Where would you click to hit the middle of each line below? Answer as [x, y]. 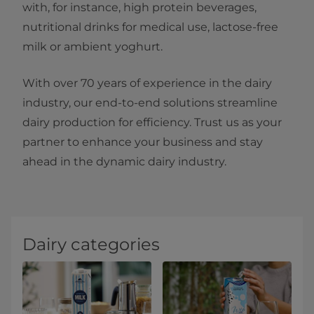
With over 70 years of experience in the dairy [147, 83]
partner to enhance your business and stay [143, 142]
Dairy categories [91, 245]
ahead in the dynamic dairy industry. [124, 162]
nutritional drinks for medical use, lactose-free [150, 27]
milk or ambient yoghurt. [93, 47]
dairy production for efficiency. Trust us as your [152, 123]
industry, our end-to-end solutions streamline [150, 103]
